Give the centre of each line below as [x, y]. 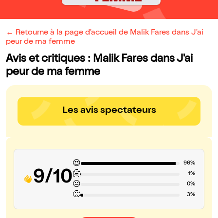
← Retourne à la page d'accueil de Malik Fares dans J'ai [105, 33]
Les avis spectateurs [109, 111]
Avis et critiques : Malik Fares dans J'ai [99, 60]
